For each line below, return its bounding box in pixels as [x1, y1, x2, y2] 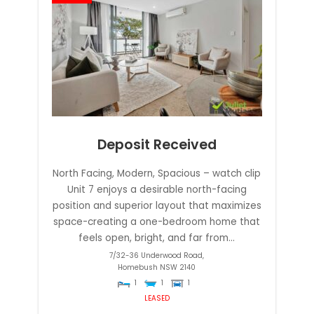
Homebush [118, 262, 158, 273]
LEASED [144, 293, 170, 304]
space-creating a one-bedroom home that [53, 215, 261, 229]
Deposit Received [97, 135, 217, 154]
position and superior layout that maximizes [52, 199, 261, 213]
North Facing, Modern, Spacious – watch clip [53, 167, 261, 181]
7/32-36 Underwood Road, [109, 250, 205, 261]
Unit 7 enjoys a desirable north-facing [67, 183, 247, 197]
